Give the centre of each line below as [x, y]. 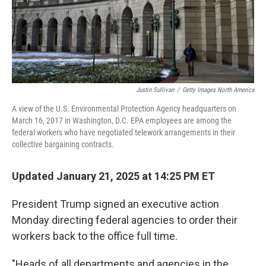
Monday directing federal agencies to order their [125, 220]
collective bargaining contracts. [63, 144]
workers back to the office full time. [95, 236]
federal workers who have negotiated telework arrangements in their [123, 132]
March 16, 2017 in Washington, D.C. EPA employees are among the [122, 121]
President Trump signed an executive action [115, 204]
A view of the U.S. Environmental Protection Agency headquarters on [124, 109]
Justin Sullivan [155, 90]
